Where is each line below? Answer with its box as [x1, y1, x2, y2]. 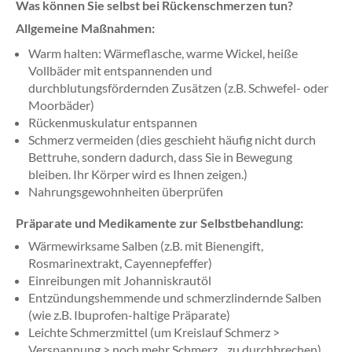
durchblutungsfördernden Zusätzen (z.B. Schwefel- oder [28, 80, 328, 95]
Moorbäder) [28, 97, 94, 112]
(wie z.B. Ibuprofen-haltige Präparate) [28, 307, 230, 322]
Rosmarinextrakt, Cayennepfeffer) [28, 255, 212, 270]
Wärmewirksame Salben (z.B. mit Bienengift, [28, 238, 263, 253]
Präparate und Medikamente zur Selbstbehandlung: [16, 215, 303, 230]
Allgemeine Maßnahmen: [16, 20, 155, 35]
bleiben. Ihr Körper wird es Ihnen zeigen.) [28, 167, 247, 181]
